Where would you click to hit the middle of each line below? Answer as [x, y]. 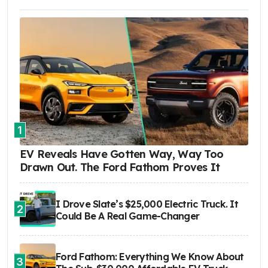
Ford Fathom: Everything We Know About [150, 257]
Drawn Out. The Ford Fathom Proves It [120, 167]
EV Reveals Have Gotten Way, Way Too [122, 154]
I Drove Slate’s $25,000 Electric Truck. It [147, 204]
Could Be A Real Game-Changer [128, 216]
